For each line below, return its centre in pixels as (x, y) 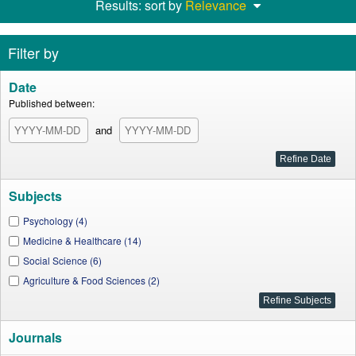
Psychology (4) (55, 221)
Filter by (33, 52)
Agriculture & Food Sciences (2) (91, 280)
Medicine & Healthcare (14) (82, 240)
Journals (35, 337)
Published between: (52, 103)
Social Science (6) (62, 260)
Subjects (35, 196)
